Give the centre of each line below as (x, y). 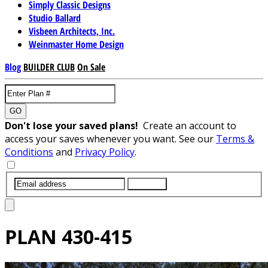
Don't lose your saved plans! (74, 125)
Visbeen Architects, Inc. (72, 31)
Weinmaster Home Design (76, 44)
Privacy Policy (105, 152)
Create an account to (190, 125)
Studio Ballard (55, 18)
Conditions (29, 152)
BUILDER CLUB (49, 67)
